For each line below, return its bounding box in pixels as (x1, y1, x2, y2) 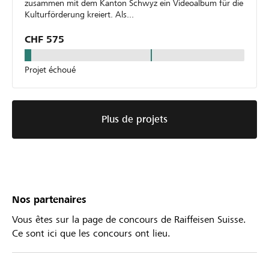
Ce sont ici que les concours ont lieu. (12, 228, 171, 240)
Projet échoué (25, 65, 76, 75)
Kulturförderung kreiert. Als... (115, 10, 134, 20)
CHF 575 (25, 34, 64, 46)
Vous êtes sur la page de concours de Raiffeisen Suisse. (12, 214, 246, 226)
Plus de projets (101, 113, 168, 125)
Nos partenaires (12, 194, 86, 206)
